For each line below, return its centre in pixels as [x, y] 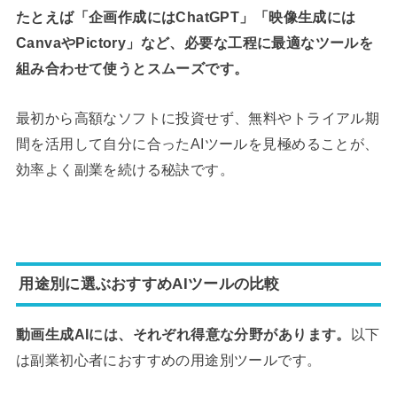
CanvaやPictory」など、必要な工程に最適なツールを [195, 43]
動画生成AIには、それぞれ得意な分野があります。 [183, 335]
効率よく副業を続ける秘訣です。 [125, 169]
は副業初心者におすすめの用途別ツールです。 [168, 360]
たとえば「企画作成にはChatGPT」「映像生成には [186, 17]
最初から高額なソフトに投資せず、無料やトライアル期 [198, 117]
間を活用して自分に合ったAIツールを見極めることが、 [197, 143]
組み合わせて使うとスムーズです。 [132, 69]
